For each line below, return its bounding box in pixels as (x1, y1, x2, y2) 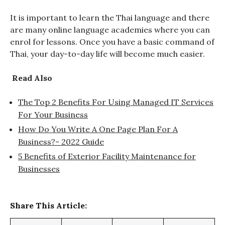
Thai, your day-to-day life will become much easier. (10, 48, 205, 59)
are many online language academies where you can (10, 24, 210, 35)
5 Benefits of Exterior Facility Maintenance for (18, 151, 196, 161)
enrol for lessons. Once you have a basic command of (10, 36, 214, 47)
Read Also (10, 72, 52, 83)
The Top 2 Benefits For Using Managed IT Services (18, 96, 213, 107)
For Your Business (18, 109, 88, 120)
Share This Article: (10, 200, 87, 210)
